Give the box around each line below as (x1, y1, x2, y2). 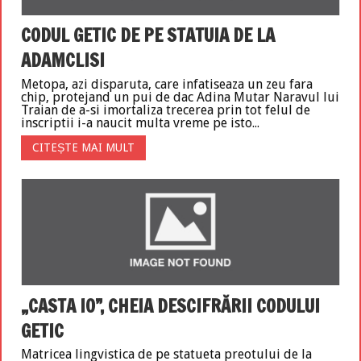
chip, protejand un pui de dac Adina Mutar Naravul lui (21, 89, 339, 106)
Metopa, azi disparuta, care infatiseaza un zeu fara (21, 77, 313, 93)
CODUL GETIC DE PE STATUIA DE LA (21, 23, 275, 48)
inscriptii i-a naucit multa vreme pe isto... (21, 115, 259, 131)
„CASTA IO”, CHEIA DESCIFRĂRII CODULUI (21, 293, 320, 318)
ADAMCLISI (21, 48, 105, 73)
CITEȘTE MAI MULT (32, 141, 135, 155)
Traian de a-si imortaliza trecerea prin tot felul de (21, 102, 310, 118)
